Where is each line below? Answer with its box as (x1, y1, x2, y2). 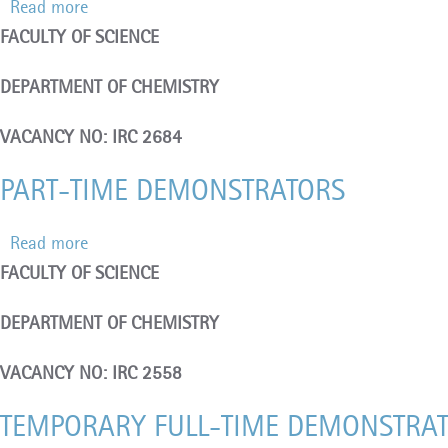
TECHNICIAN (87, 55, 182, 78)
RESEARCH (87, 25, 168, 48)
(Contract (87, 85, 157, 108)
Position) (87, 115, 152, 138)
